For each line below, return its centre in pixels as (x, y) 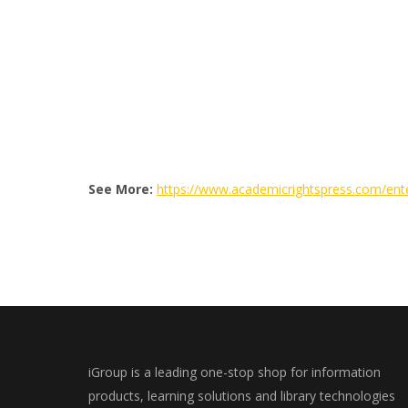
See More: (121, 189)
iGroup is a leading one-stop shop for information (235, 372)
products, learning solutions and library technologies (242, 396)
